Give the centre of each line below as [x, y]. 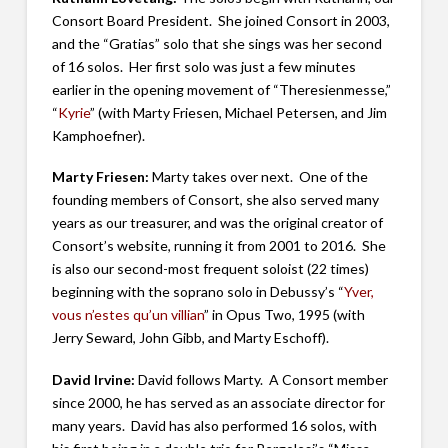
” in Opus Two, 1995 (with [284, 315]
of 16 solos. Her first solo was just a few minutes [203, 66]
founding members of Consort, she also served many [215, 200]
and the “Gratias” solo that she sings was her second [216, 43]
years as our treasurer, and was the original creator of [217, 223]
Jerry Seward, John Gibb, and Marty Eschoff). [190, 338]
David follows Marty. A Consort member [261, 379]
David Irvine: [93, 379]
